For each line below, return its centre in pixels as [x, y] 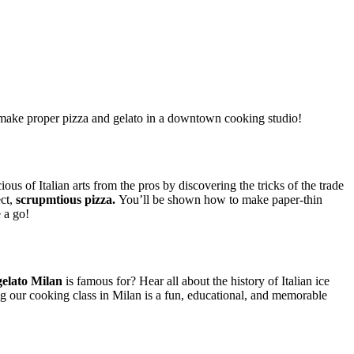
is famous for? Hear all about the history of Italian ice [196, 281]
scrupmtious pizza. [67, 200]
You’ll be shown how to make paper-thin [220, 200]
